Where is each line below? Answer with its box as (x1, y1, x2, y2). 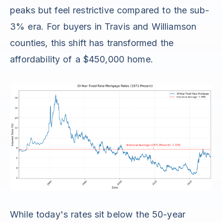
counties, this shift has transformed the (10, 38, 174, 48)
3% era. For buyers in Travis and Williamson (10, 21, 197, 32)
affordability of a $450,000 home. (10, 54, 154, 64)
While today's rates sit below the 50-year (10, 209, 186, 220)
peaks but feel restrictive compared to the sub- (10, 5, 209, 15)
